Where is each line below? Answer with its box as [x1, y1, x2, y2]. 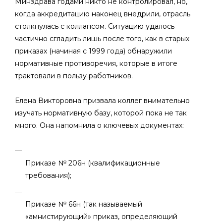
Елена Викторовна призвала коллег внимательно [15, 96, 190, 105]
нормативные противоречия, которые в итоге [15, 59, 177, 68]
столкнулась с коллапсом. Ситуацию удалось [15, 22, 174, 31]
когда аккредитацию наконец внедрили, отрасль [15, 9, 190, 18]
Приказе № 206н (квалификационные [25, 159, 160, 167]
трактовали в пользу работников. [15, 71, 133, 80]
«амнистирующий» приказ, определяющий [25, 212, 177, 221]
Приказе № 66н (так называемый [25, 200, 142, 209]
